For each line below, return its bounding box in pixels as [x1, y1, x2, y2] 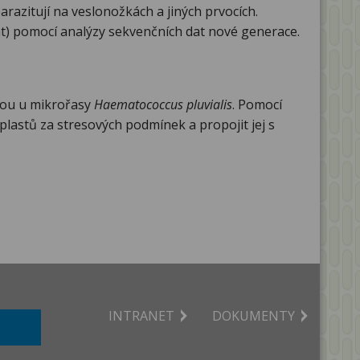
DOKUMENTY [212, 307, 295, 325]
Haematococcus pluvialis [94, 96, 232, 114]
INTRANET [108, 307, 174, 325]
